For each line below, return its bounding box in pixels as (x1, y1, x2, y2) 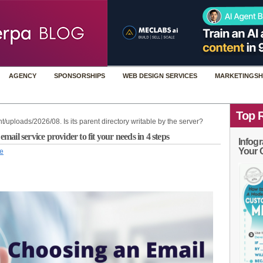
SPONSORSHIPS (54, 72, 105, 79)
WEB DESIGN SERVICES (123, 72, 197, 79)
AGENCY (9, 72, 36, 79)
